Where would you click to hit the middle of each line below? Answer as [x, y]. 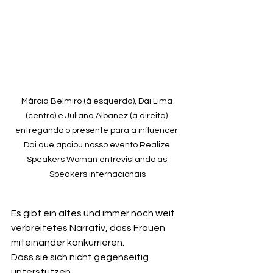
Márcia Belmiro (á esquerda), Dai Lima [97, 101]
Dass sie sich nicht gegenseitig [81, 257]
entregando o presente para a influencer [97, 130]
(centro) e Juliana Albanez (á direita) [97, 115]
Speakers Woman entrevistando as [97, 159]
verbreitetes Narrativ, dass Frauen [89, 228]
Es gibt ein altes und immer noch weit [94, 213]
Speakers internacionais [97, 174]
